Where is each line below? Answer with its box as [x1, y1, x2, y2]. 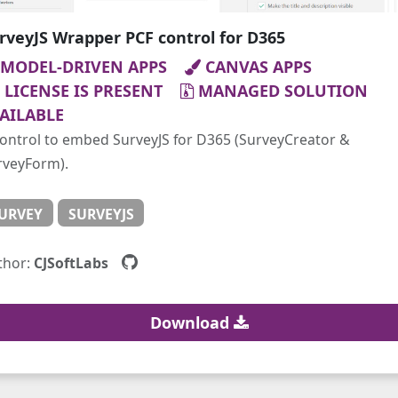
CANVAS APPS [204, 56, 325, 78]
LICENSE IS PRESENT [4, 80, 176, 102]
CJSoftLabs [33, 252, 108, 273]
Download [149, 311, 234, 333]
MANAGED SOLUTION [197, 80, 368, 102]
